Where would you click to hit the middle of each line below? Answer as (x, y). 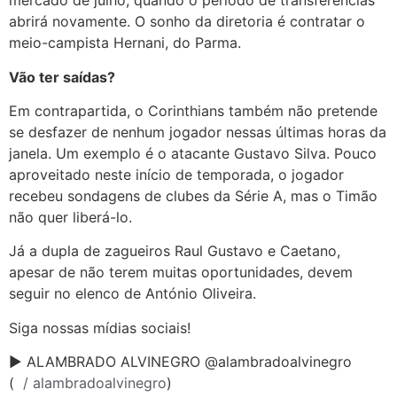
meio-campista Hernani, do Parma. (125, 43)
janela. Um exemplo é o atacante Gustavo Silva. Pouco (193, 153)
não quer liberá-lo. (70, 217)
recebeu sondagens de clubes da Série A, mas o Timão (193, 195)
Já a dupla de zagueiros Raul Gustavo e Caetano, (175, 251)
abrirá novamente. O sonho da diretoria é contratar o (187, 22)
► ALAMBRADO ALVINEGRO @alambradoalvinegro (180, 362)
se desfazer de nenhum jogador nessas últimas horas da (198, 132)
